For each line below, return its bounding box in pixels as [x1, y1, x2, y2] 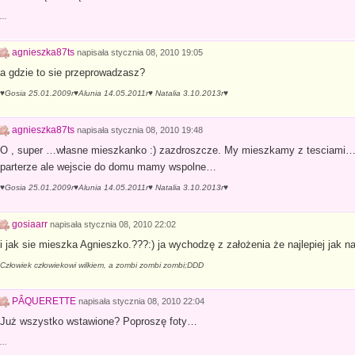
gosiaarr [11, 218, 48, 230]
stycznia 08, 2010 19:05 [110, 48, 203, 58]
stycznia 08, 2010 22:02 [83, 219, 176, 229]
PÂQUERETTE [11, 296, 76, 307]
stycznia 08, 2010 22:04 [112, 296, 204, 307]
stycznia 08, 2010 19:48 [110, 125, 203, 135]
